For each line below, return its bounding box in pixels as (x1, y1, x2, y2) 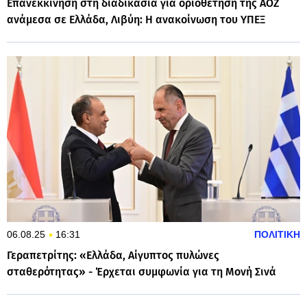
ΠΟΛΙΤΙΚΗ (254, 228, 300, 240)
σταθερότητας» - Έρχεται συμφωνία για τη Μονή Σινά (7, 265, 276, 278)
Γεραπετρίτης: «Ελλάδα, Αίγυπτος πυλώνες (7, 248, 219, 262)
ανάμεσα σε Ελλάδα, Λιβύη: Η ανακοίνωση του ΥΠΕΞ (7, 13, 265, 27)
